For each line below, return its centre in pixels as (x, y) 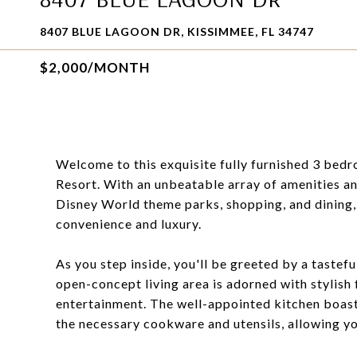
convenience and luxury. (129, 224)
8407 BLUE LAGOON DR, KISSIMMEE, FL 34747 (177, 31)
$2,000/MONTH (95, 67)
